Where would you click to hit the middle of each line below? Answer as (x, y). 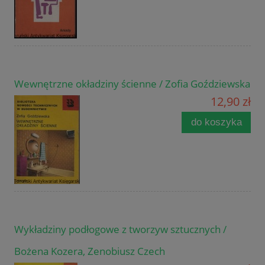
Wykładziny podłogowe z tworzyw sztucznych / (120, 230)
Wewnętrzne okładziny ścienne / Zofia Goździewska (132, 84)
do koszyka (216, 122)
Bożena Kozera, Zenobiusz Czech (90, 251)
